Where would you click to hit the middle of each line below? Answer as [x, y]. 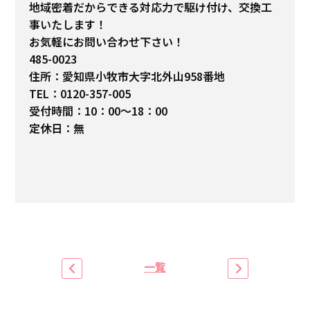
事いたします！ [68, 25]
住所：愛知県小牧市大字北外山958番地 [127, 76]
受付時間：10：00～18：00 [99, 111]
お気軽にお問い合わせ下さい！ [107, 42]
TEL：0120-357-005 [80, 94]
